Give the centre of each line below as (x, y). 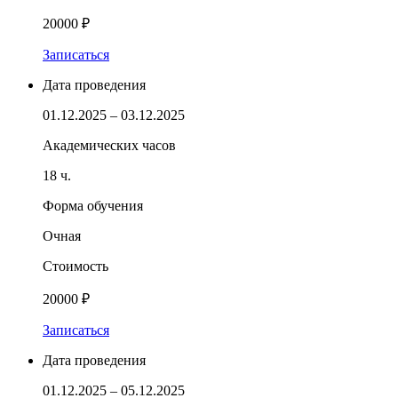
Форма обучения (93, 205)
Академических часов (109, 145)
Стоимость (76, 266)
